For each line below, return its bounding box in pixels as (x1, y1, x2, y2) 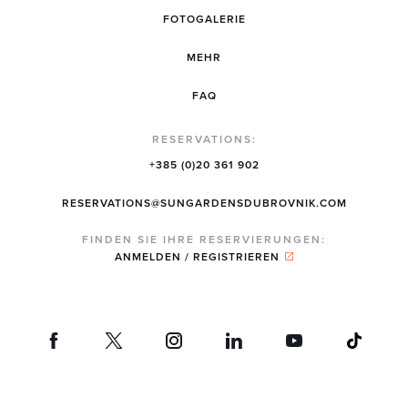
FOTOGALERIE (162, 11, 246, 26)
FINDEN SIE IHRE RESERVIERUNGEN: (82, 231, 326, 247)
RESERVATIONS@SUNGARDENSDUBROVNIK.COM (61, 195, 347, 210)
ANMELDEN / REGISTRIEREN (115, 249, 280, 264)
